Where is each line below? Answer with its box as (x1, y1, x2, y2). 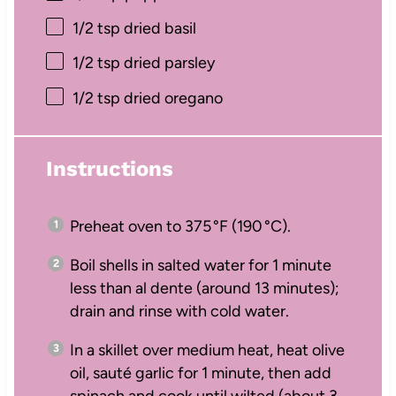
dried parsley (119, 53, 215, 73)
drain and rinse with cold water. (69, 301, 289, 321)
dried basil (119, 19, 196, 39)
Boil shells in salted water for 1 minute (69, 255, 331, 275)
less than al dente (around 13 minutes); (69, 278, 339, 298)
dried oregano (119, 88, 223, 108)
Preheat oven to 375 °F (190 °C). (69, 216, 291, 236)
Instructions (45, 156, 173, 181)
